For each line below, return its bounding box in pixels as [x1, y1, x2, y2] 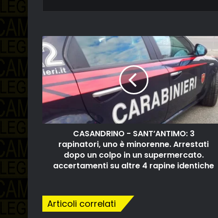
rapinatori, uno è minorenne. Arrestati [58, 139, 209, 150]
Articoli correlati [47, 198, 116, 210]
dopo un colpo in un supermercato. [63, 149, 204, 161]
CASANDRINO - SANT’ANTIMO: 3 [73, 128, 195, 139]
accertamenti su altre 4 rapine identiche [53, 160, 214, 171]
